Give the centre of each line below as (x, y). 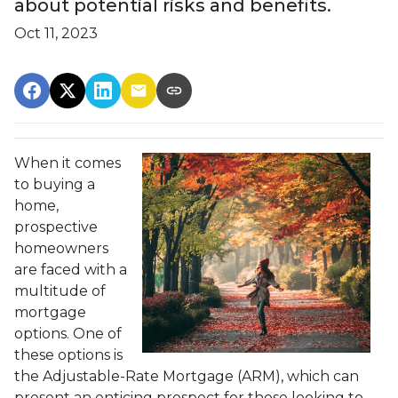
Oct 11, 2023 (56, 33)
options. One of (68, 333)
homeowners (61, 248)
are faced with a (71, 269)
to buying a (55, 184)
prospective (56, 227)
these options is (68, 354)
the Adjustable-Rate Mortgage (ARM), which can (187, 376)
